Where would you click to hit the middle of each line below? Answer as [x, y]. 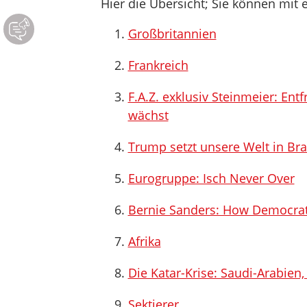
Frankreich [158, 65]
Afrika [144, 241]
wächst [148, 115]
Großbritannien [172, 34]
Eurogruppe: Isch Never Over [211, 178]
